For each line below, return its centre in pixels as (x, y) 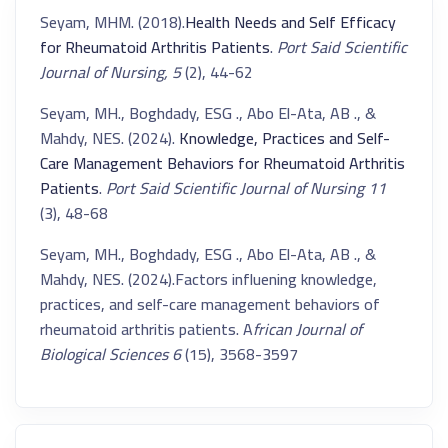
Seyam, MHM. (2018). (112, 22)
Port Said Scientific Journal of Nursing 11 (246, 188)
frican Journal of (307, 329)
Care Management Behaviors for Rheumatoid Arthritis (222, 163)
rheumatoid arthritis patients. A (146, 329)
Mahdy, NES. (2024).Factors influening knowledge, (208, 279)
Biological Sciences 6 (110, 354)
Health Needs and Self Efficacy (290, 22)
